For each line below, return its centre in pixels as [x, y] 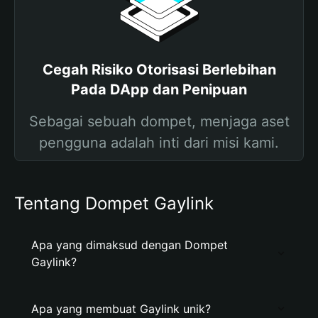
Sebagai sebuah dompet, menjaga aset [159, 121]
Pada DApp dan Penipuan [159, 89]
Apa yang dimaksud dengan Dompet [130, 245]
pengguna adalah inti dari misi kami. [159, 143]
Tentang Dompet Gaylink [114, 203]
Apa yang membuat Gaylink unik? [121, 309]
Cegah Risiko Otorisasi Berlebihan [159, 70]
